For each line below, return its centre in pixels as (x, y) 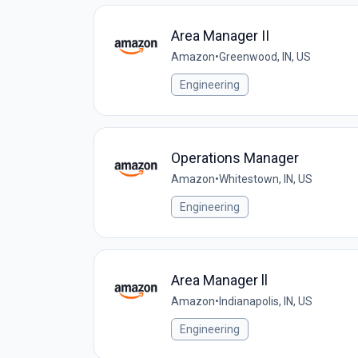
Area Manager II (220, 36)
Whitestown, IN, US (266, 179)
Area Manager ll (219, 280)
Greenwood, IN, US (265, 57)
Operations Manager (235, 158)
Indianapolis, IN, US (266, 301)
